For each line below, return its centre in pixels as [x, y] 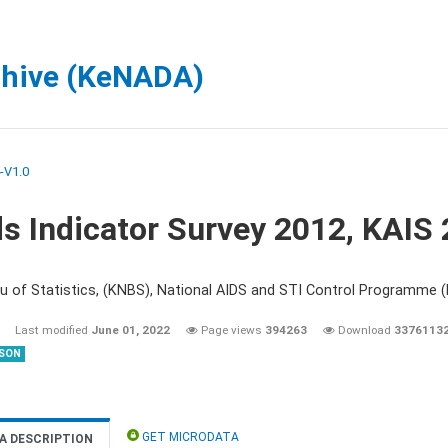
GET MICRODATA [189, 437]
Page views [231, 330]
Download [364, 330]
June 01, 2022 [130, 330]
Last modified [53, 330]
